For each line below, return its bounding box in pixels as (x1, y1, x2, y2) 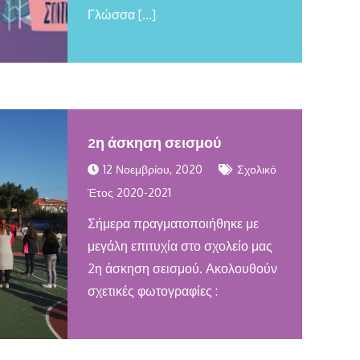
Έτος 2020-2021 (87, 186, 171, 199)
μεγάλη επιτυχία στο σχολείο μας (87, 238, 272, 254)
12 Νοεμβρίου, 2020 (102, 162, 202, 176)
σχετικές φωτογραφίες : (87, 283, 218, 299)
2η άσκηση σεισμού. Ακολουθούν (87, 260, 277, 276)
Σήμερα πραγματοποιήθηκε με (87, 215, 259, 231)
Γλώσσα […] (87, 6, 156, 22)
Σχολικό (236, 162, 276, 176)
